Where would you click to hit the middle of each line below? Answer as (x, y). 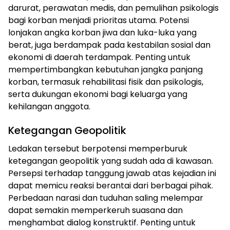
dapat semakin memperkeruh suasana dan (95, 210)
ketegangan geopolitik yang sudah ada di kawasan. (111, 161)
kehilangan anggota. (49, 106)
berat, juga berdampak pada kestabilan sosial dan (109, 45)
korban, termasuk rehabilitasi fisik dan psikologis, (106, 82)
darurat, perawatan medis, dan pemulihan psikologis (113, 8)
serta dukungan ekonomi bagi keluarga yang (98, 94)
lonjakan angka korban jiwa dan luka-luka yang (102, 32)
